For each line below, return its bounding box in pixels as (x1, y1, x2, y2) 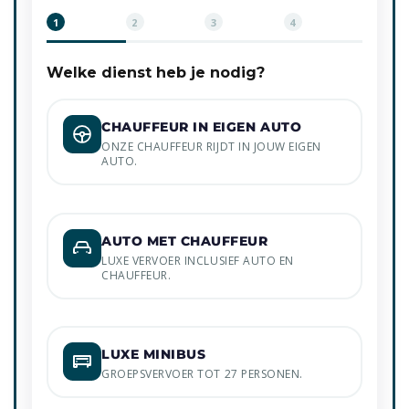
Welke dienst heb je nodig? (47, 64, 265, 82)
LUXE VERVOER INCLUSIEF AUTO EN (101, 252, 294, 268)
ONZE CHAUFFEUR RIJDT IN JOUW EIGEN (101, 139, 321, 155)
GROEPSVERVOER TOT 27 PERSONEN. (101, 366, 303, 383)
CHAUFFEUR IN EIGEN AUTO (101, 119, 302, 136)
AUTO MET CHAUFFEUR (101, 232, 268, 249)
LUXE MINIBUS (101, 346, 206, 363)
